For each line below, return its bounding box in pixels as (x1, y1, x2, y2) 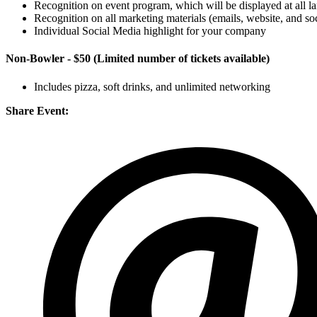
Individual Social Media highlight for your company (34, 25, 266, 38)
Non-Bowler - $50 (6, 52, 93, 65)
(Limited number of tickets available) (93, 52, 270, 65)
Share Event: (6, 104, 69, 117)
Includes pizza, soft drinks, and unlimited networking (34, 80, 270, 93)
